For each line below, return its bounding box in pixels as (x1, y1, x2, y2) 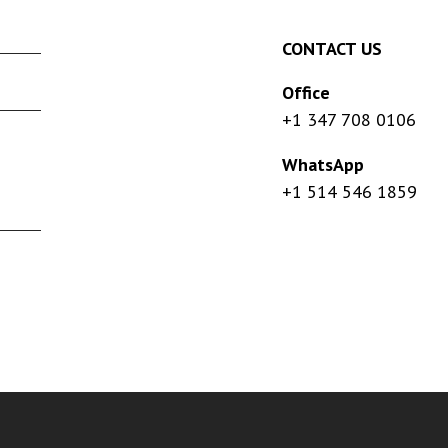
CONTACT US (282, 37, 382, 61)
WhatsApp (282, 153, 364, 177)
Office (282, 81, 330, 105)
